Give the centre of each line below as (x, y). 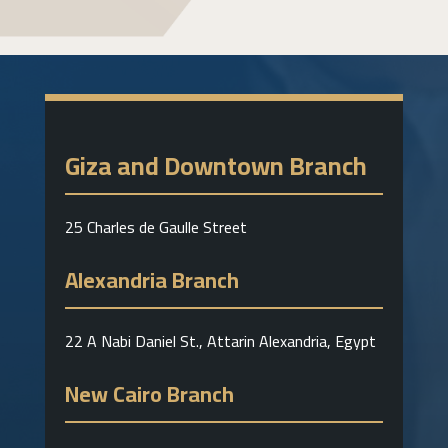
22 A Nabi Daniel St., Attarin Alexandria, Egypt (220, 341)
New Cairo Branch (149, 394)
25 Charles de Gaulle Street (155, 227)
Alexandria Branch (151, 280)
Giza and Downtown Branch (215, 166)
